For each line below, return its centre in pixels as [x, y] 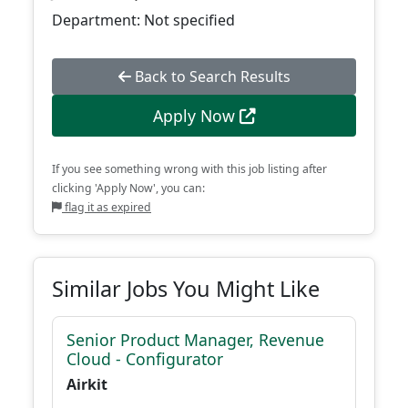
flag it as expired [107, 207]
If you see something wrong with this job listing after [189, 169]
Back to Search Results [210, 76]
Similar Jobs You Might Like [186, 289]
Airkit [87, 384]
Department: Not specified [143, 20]
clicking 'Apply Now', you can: [128, 188]
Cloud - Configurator [145, 359]
